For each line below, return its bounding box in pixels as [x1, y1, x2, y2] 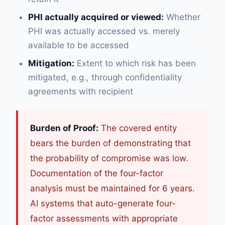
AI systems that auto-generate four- [30, 198, 176, 208]
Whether [164, 12, 200, 22]
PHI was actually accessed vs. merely [28, 26, 180, 36]
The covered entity [98, 123, 177, 133]
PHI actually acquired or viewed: [28, 12, 164, 22]
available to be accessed [28, 40, 129, 50]
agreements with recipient [28, 86, 133, 96]
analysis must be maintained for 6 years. [30, 183, 195, 193]
